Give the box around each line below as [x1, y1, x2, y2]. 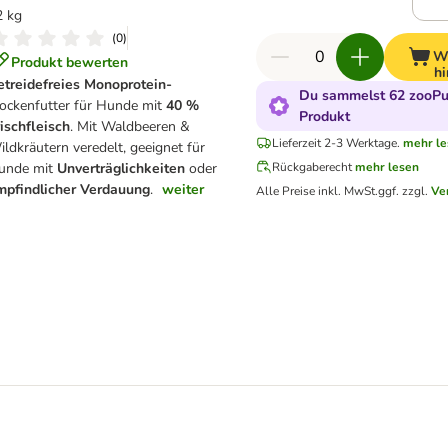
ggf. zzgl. [378, 183, 431, 199]
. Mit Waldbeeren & [70, 117, 190, 136]
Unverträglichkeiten [57, 159, 189, 178]
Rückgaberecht [272, 159, 352, 175]
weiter [162, 180, 204, 199]
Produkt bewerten [11, 52, 128, 72]
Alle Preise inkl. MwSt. [256, 183, 378, 199]
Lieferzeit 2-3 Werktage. [272, 135, 400, 151]
